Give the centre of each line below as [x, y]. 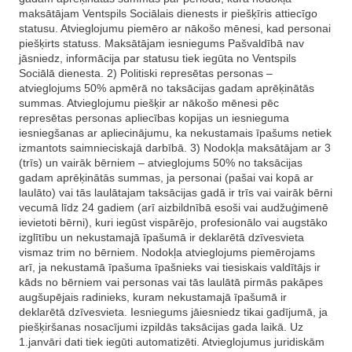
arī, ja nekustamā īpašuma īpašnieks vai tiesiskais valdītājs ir [170, 267]
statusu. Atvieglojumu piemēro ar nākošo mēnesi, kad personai [175, 28]
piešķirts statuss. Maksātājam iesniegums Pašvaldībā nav [161, 43]
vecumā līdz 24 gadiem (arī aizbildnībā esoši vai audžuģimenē [174, 207]
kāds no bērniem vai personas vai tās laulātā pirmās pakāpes [171, 282]
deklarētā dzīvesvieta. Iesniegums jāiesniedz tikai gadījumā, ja [173, 312]
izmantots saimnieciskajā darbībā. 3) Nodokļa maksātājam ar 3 [175, 148]
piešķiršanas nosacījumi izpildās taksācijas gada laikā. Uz [161, 327]
